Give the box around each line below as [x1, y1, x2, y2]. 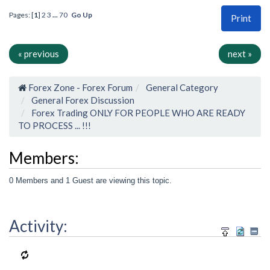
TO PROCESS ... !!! [18, 120, 91, 131]
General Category [146, 82, 218, 93]
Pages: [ [9, 10, 34, 20]
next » [228, 48, 252, 60]
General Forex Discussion [31, 95, 134, 106]
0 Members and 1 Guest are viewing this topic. [9, 175, 172, 185]
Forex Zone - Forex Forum [28, 82, 133, 93]
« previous [18, 48, 59, 60]
